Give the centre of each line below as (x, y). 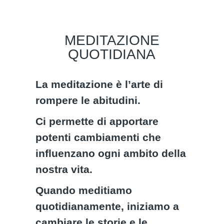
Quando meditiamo (84, 190)
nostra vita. (66, 169)
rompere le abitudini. (90, 100)
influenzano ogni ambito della (111, 153)
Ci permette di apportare (97, 121)
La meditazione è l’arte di (99, 84)
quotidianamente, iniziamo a (107, 206)
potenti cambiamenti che (98, 137)
